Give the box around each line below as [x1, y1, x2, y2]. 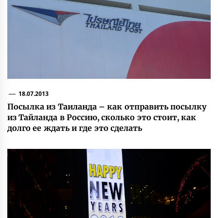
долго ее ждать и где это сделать [7, 123, 142, 133]
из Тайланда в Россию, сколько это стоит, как [7, 112, 197, 122]
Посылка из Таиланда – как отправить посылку [7, 101, 206, 111]
